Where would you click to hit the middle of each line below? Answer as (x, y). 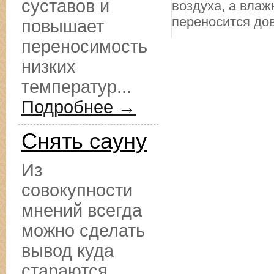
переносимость (84, 46)
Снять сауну (84, 141)
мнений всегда (82, 210)
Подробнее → (79, 107)
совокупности (77, 190)
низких (49, 67)
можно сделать (83, 231)
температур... (76, 87)
